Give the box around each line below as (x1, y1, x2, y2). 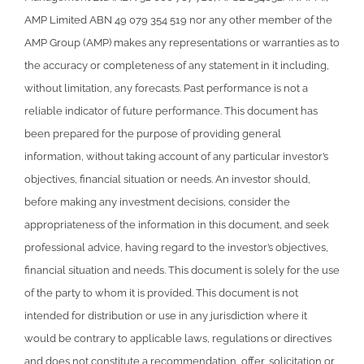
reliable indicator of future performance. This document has (24, 105, 318, 118)
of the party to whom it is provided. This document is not (24, 287, 298, 300)
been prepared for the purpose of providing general (24, 128, 281, 141)
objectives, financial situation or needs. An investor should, (24, 173, 310, 186)
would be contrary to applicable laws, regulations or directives (24, 332, 331, 345)
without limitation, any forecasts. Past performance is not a (24, 82, 308, 95)
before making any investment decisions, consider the (24, 196, 290, 209)
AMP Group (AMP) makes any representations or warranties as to (24, 37, 340, 50)
